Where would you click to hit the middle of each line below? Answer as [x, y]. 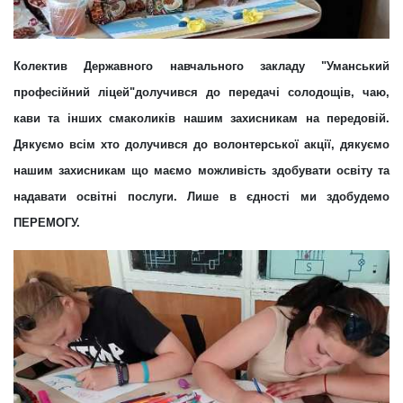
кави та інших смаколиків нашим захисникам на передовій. [201, 119]
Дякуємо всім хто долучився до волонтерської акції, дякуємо [201, 145]
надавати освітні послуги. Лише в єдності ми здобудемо [201, 197]
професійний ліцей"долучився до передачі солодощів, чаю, [201, 93]
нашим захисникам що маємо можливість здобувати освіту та [201, 171]
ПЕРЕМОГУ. [47, 223]
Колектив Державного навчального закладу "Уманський [201, 67]
